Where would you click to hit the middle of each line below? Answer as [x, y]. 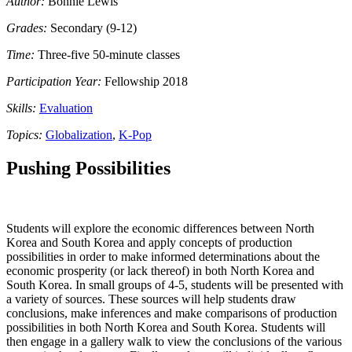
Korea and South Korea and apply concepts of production [149, 243]
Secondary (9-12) [93, 28]
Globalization [79, 135]
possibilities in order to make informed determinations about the [163, 257]
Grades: [27, 28]
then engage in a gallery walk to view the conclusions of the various [174, 342]
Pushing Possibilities [88, 169]
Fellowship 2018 [146, 82]
